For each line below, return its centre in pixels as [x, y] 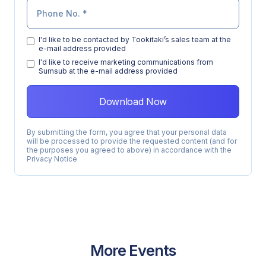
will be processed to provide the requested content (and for [132, 141]
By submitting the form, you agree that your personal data [127, 132]
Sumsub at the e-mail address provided [108, 71]
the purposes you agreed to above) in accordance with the [129, 150]
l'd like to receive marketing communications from [126, 62]
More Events [133, 250]
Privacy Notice [52, 159]
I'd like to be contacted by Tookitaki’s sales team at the [135, 39]
